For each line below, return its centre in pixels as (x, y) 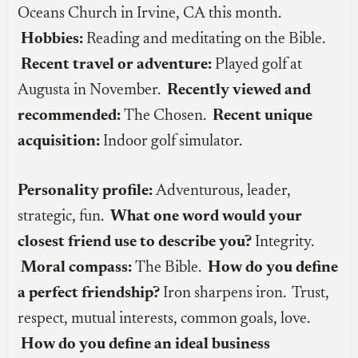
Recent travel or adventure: (117, 65)
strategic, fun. (64, 217)
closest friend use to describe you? (135, 243)
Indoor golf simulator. (171, 142)
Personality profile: (86, 191)
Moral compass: (77, 268)
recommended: (70, 116)
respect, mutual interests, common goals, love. (164, 319)
